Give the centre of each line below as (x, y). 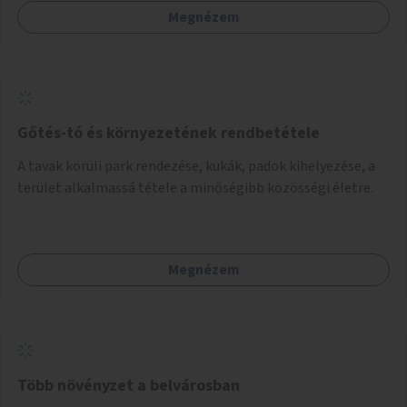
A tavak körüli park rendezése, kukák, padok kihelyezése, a (196, 166)
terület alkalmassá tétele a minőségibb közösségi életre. (195, 188)
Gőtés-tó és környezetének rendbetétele (169, 133)
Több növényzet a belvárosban (129, 385)
